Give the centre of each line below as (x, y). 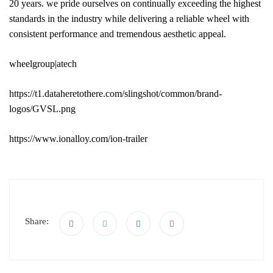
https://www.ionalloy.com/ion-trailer (78, 138)
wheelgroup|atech (43, 63)
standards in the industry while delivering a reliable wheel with (129, 18)
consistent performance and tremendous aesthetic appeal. (118, 34)
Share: (37, 221)
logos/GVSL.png (42, 108)
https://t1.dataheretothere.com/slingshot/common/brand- (115, 93)
